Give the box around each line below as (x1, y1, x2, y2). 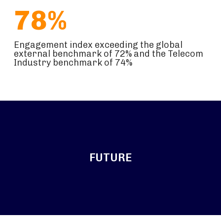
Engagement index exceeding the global (14, 39, 183, 50)
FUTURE (89, 151, 132, 164)
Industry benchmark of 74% (14, 57, 132, 68)
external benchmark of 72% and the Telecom (14, 48, 203, 59)
